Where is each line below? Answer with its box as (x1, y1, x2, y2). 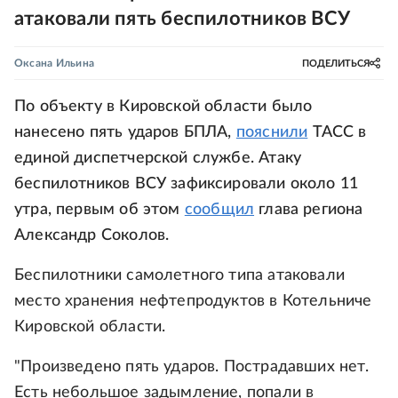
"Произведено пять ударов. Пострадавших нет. (14, 359, 369, 375)
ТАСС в (307, 124, 367, 140)
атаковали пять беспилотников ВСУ (14, 9, 351, 28)
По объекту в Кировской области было (14, 99, 313, 115)
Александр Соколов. (14, 227, 170, 243)
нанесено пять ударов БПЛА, (14, 124, 236, 140)
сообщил (184, 202, 255, 218)
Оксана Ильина (14, 58, 95, 68)
